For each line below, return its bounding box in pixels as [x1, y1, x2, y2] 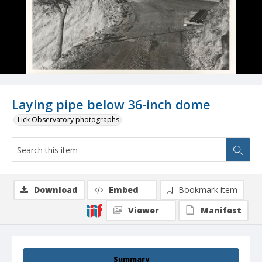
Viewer [128, 205, 159, 216]
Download [34, 184, 78, 196]
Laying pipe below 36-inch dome [12, 96, 211, 113]
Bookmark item [178, 184, 237, 196]
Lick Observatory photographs [18, 115, 119, 125]
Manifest [201, 205, 242, 216]
